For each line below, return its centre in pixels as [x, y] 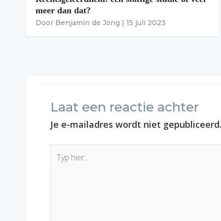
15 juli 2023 [146, 23]
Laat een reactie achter [125, 107]
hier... [59, 164]
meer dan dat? [63, 11]
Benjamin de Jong [88, 23]
